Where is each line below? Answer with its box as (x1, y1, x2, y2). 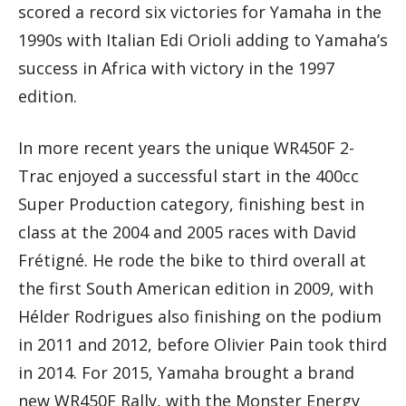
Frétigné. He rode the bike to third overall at (18, 249, 366, 272)
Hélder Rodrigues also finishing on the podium (18, 305, 382, 328)
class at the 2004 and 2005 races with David (18, 221, 356, 244)
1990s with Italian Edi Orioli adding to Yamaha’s (18, 29, 388, 52)
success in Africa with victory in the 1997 (18, 57, 334, 80)
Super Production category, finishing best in (18, 193, 364, 216)
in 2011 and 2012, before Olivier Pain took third (18, 333, 387, 356)
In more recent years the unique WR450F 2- (18, 137, 354, 159)
